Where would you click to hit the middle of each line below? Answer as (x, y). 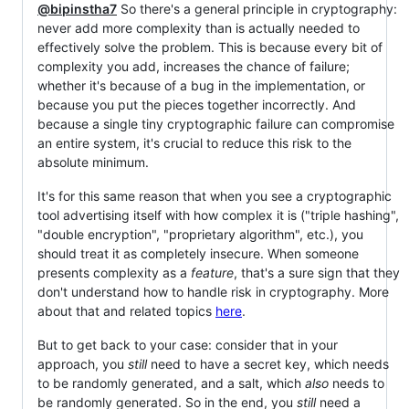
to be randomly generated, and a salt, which (171, 383)
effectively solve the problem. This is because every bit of (210, 47)
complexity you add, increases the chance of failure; (194, 66)
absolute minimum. (93, 162)
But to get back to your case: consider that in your (188, 344)
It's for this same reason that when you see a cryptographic (215, 195)
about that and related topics (126, 310)
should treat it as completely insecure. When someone (198, 253)
